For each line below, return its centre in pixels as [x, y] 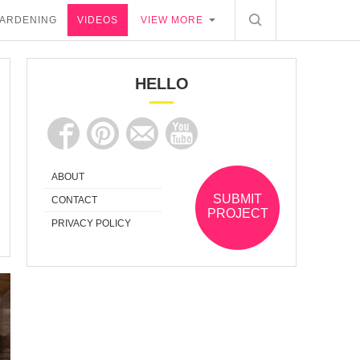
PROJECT [237, 213]
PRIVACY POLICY [91, 223]
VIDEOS [98, 20]
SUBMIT [237, 198]
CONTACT [74, 200]
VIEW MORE [172, 20]
